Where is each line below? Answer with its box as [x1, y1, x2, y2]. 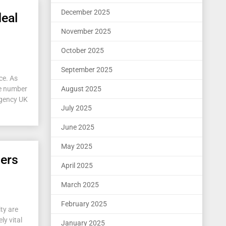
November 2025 [61, 27, 111, 35]
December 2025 [61, 8, 110, 16]
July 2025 [61, 104, 92, 112]
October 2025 [61, 46, 104, 54]
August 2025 [61, 85, 101, 93]
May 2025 [61, 142, 92, 150]
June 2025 [61, 123, 94, 131]
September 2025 [61, 66, 112, 74]
